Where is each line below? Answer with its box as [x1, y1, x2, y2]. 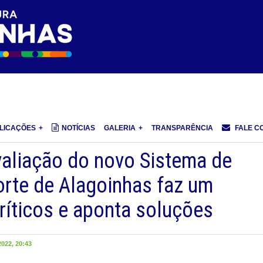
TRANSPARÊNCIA [151, 124, 213, 133]
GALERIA [104, 124, 136, 133]
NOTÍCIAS [62, 124, 95, 133]
